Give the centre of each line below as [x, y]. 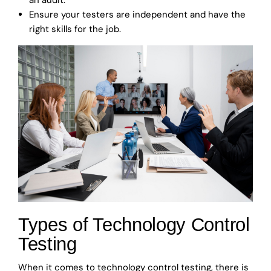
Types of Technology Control [134, 224]
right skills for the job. [75, 29]
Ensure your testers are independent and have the [137, 14]
